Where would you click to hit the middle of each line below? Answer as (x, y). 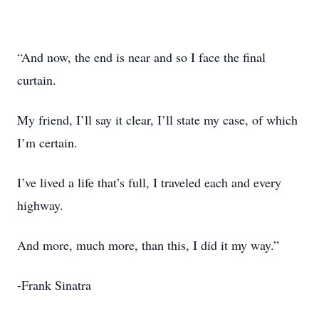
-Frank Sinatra (54, 285)
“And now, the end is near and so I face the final (141, 57)
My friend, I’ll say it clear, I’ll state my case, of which (157, 120)
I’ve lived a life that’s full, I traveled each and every (149, 182)
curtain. (37, 80)
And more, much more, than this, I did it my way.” (148, 245)
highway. (40, 205)
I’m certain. (47, 142)
